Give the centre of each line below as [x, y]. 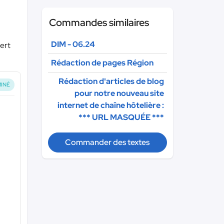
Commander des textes [107, 142]
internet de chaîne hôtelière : [111, 105]
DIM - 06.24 [73, 44]
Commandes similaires [99, 22]
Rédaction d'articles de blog [111, 81]
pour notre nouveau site [119, 93]
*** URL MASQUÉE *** [121, 117]
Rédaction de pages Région [102, 63]
